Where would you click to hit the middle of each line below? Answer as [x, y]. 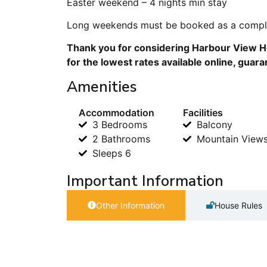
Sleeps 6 [111, 153]
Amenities [102, 87]
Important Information [145, 181]
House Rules [238, 205]
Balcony [214, 124]
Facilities [203, 112]
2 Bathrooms [121, 139]
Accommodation [117, 112]
